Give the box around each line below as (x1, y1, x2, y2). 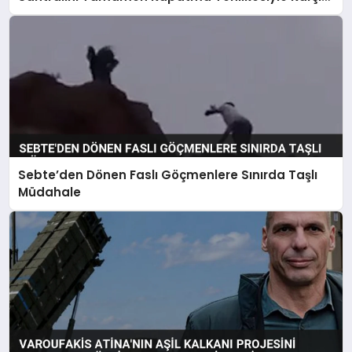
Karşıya (18, 5, 65, 22)
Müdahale (18, 183, 82, 200)
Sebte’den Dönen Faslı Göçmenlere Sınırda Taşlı (18, 166, 318, 183)
